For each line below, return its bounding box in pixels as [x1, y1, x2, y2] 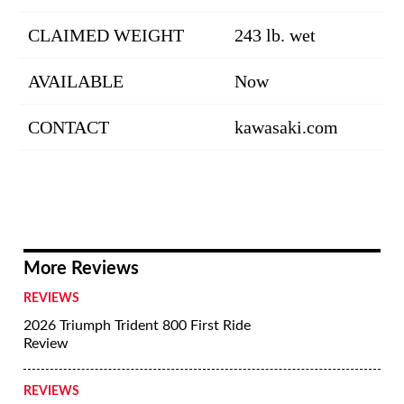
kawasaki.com [234, 117, 338, 137]
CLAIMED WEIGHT [28, 25, 184, 45]
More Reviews [23, 260, 139, 278]
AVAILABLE [28, 71, 124, 91]
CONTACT [28, 117, 109, 137]
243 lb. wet [234, 25, 316, 45]
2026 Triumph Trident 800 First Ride [23, 318, 251, 333]
